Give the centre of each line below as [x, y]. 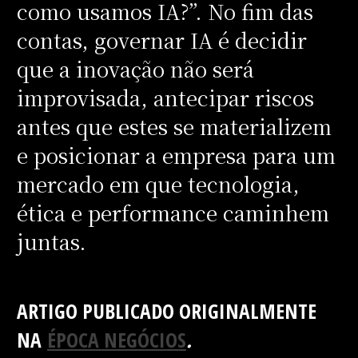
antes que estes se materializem [174, 126]
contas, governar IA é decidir [161, 40]
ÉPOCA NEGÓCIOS [116, 339]
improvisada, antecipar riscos [165, 97]
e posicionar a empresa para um [176, 155]
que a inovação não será [135, 68]
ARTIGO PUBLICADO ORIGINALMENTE [166, 310]
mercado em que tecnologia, [158, 183]
